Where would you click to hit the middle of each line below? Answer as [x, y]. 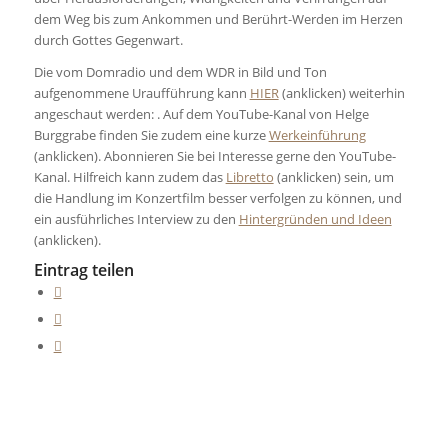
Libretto [249, 177]
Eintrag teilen [83, 270]
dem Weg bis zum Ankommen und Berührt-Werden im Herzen [218, 19]
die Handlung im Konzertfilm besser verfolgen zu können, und [217, 198]
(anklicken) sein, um [333, 177]
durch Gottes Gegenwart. [108, 40]
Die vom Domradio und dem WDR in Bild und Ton [180, 72]
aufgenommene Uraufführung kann [141, 93]
